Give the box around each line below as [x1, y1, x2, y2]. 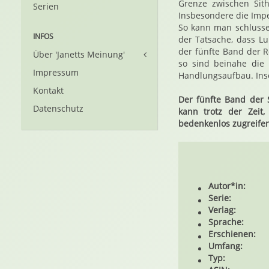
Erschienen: [208, 228, 256, 240]
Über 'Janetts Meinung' [33, 49, 125, 60]
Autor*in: [208, 180, 246, 192]
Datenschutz [33, 103, 83, 114]
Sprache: [208, 216, 244, 228]
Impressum [33, 67, 79, 78]
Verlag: [208, 204, 236, 216]
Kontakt [33, 85, 64, 96]
